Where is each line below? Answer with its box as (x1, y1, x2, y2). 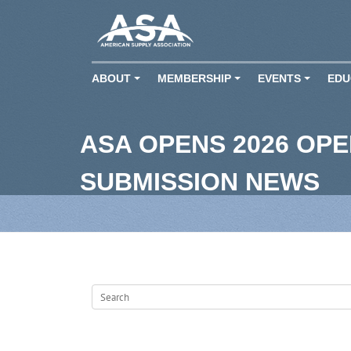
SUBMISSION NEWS (80, 168, 320, 196)
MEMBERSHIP (157, 72, 232, 85)
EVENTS (258, 72, 302, 85)
